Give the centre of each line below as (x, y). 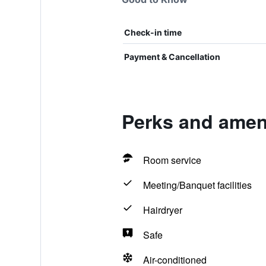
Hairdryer (162, 210)
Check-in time (153, 32)
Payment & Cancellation (172, 57)
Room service (172, 160)
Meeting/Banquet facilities (197, 185)
